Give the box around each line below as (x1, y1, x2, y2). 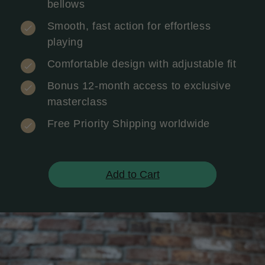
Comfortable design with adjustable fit (47, 57, 237, 70)
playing (47, 35, 83, 48)
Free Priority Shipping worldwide (47, 117, 210, 130)
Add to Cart (105, 169, 160, 181)
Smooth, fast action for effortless (47, 20, 211, 32)
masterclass (47, 95, 108, 108)
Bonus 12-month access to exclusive (47, 79, 231, 92)
